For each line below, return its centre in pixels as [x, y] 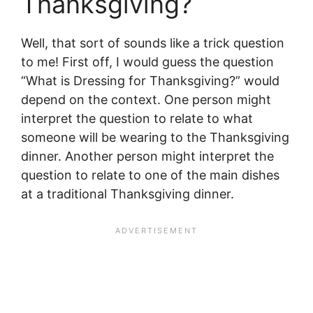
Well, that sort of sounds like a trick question [153, 43]
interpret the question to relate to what [137, 118]
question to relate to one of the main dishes [150, 175]
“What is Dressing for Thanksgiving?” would [150, 80]
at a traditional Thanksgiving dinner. [128, 194]
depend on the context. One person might [146, 99]
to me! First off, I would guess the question [147, 61]
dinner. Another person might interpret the [147, 156]
